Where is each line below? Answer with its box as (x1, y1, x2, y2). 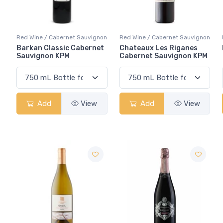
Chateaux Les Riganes (119, 44, 198, 53)
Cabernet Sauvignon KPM (119, 52, 208, 61)
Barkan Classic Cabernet (16, 44, 104, 53)
